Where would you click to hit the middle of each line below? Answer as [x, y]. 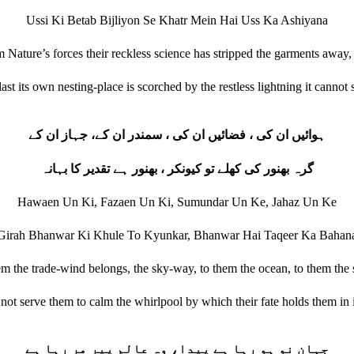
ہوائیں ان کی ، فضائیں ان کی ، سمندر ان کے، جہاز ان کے [177, 135]
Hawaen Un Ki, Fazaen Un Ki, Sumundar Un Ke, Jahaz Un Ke [177, 202]
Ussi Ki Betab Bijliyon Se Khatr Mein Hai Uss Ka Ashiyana [177, 20]
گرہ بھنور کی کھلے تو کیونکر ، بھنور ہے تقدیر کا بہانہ [177, 169]
